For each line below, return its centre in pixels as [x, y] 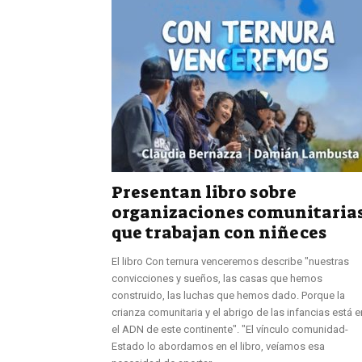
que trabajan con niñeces [219, 232]
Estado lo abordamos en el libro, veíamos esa [218, 346]
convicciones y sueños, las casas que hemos [217, 278]
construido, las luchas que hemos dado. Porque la [228, 295]
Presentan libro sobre [204, 192]
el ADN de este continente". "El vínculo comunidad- [230, 329]
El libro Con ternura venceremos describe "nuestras [230, 261]
